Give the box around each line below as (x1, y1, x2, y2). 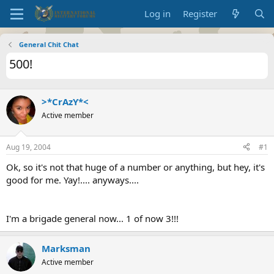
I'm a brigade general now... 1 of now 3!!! (6, 212, 179, 224)
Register (183, 7, 218, 20)
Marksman (42, 242, 91, 254)
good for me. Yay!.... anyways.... (6, 173, 139, 186)
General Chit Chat (18, 40, 79, 49)
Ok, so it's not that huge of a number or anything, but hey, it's (6, 160, 265, 173)
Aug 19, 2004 (6, 141, 51, 152)
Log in (144, 7, 171, 20)
